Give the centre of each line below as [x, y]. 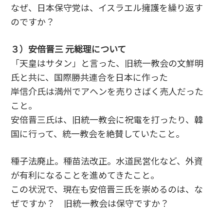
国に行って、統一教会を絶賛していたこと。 [98, 133]
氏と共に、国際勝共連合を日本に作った [90, 77]
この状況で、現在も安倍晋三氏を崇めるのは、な [107, 189]
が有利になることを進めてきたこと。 [85, 174]
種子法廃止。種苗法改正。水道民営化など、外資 [107, 160]
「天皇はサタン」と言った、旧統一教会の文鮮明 [107, 63]
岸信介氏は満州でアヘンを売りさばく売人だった [107, 91]
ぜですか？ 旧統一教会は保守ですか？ [90, 203]
